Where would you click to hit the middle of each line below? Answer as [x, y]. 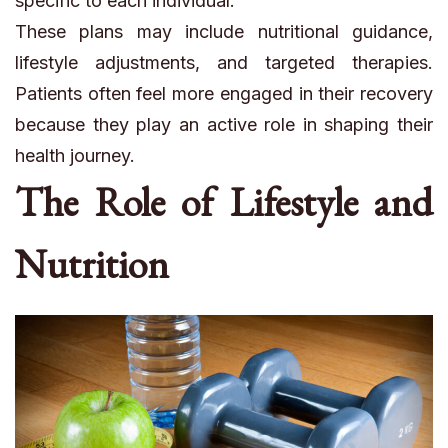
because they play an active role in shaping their [224, 125]
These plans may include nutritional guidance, [224, 32]
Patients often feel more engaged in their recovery [224, 94]
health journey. [75, 156]
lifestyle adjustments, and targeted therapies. [224, 63]
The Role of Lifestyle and [224, 202]
